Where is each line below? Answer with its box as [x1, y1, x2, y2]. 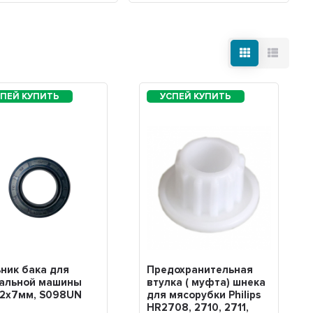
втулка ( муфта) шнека [146, 275, 265, 289]
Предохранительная [146, 263, 253, 276]
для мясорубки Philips [146, 288, 261, 301]
